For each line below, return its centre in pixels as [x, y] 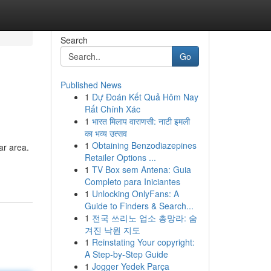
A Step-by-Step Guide [126, 254]
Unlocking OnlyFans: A [135, 194]
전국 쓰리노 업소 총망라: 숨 [144, 218]
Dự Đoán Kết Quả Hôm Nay [145, 97]
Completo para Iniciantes [132, 181]
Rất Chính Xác [112, 109]
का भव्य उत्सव [106, 133]
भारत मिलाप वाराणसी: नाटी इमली [141, 121]
